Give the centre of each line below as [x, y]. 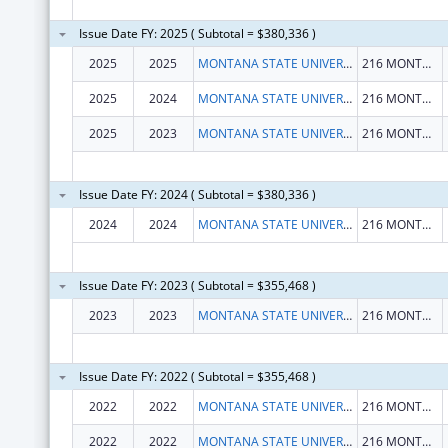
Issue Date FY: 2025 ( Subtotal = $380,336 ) [197, 33]
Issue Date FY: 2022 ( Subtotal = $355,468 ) [197, 376]
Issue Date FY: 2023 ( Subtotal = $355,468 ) [197, 285]
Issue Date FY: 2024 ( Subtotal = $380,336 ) [197, 194]
